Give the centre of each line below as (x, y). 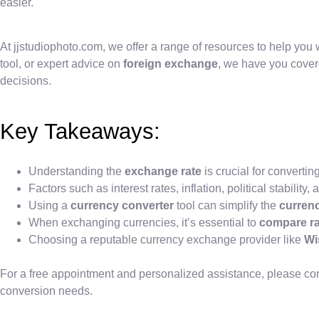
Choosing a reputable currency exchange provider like (166, 239)
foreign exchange (171, 64)
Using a (49, 205)
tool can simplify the (226, 205)
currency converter (122, 205)
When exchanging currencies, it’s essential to (144, 222)
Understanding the (77, 171)
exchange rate (163, 171)
